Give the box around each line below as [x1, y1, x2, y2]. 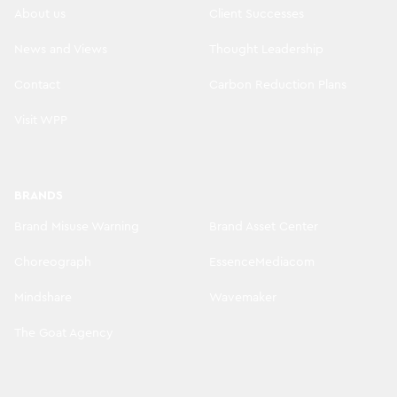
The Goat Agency [14, 326, 113, 339]
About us [14, 7, 66, 20]
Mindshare [14, 291, 72, 304]
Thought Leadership [209, 43, 323, 56]
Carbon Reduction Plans [209, 78, 346, 91]
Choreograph [14, 255, 91, 269]
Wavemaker [209, 291, 276, 304]
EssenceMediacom [209, 255, 315, 269]
